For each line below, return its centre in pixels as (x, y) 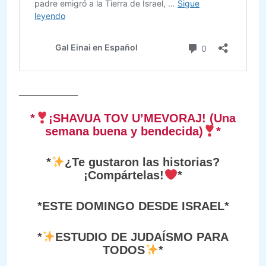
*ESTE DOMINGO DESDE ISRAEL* (133, 206)
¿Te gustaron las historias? (142, 162)
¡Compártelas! (124, 175)
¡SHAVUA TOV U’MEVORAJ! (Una (142, 118)
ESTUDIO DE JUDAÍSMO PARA (142, 237)
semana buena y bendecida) (124, 131)
